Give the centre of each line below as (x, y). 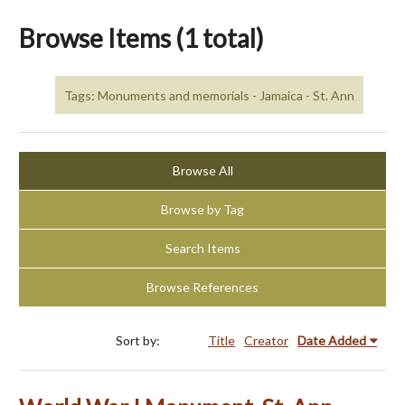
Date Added (332, 341)
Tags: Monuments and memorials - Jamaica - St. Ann (209, 95)
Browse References (202, 287)
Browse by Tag (202, 210)
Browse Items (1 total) (141, 38)
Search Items (202, 249)
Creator (266, 341)
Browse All (202, 171)
